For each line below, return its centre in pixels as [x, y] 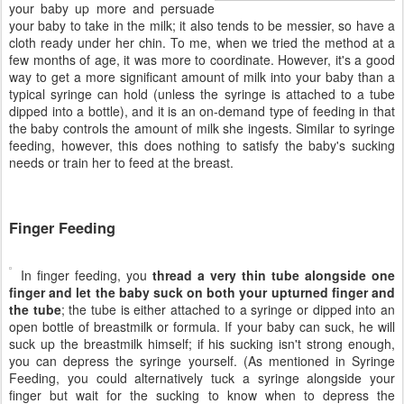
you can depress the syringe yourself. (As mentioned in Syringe [202, 361]
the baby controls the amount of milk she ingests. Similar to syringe [202, 129]
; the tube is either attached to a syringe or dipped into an [228, 310]
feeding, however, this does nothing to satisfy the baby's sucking [202, 146]
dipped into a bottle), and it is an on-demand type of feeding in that [202, 111]
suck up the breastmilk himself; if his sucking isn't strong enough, [202, 344]
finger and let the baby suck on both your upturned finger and [202, 293]
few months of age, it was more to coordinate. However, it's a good [202, 60]
